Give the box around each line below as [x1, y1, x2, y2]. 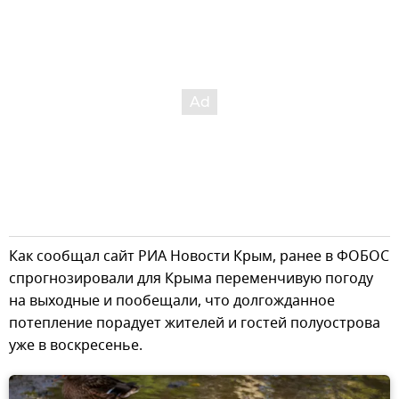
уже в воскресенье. [9, 335, 142, 356]
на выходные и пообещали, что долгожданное [9, 290, 335, 312]
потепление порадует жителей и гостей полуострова [9, 313, 380, 334]
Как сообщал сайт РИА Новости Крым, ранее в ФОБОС [9, 246, 389, 267]
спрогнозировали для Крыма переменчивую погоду [9, 268, 373, 289]
